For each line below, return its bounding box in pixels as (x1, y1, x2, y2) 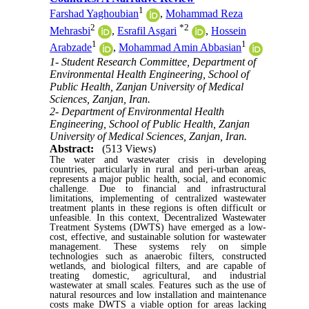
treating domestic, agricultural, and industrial (50, 270, 266, 281)
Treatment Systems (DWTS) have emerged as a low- (50, 221, 266, 232)
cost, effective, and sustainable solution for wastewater (50, 231, 266, 242)
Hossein (211, 24, 247, 37)
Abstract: (50, 142, 94, 154)
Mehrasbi (50, 24, 91, 37)
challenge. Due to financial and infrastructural (50, 183, 266, 194)
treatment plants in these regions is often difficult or (50, 202, 266, 213)
